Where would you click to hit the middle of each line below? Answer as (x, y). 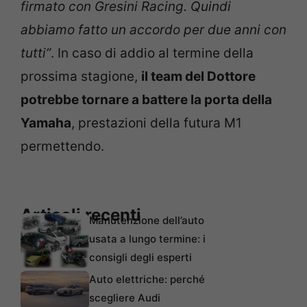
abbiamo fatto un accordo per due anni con (153, 30)
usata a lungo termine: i (147, 238)
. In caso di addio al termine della (152, 53)
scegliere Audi (125, 297)
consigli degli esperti (140, 257)
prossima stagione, (81, 76)
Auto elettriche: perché (147, 279)
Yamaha (46, 123)
